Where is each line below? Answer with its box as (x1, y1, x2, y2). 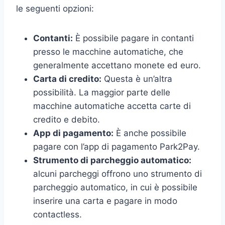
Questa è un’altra (101, 73, 172, 84)
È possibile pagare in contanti (73, 33, 194, 43)
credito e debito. (33, 114, 100, 125)
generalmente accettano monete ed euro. (33, 60, 201, 70)
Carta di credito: (33, 73, 101, 84)
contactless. (33, 209, 82, 219)
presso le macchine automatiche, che (33, 46, 183, 57)
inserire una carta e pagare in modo (33, 195, 177, 206)
